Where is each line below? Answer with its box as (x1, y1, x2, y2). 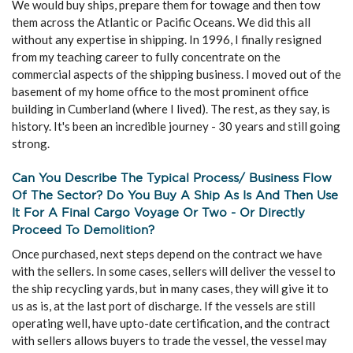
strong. (12, 136, 50, 150)
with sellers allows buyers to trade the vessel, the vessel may (12, 333, 327, 347)
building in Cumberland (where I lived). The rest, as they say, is (12, 102, 330, 116)
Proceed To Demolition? (12, 222, 154, 237)
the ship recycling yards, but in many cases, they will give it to (12, 281, 329, 295)
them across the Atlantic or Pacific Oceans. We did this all (12, 15, 310, 29)
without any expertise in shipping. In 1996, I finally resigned (12, 32, 321, 46)
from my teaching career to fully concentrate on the (12, 50, 281, 64)
